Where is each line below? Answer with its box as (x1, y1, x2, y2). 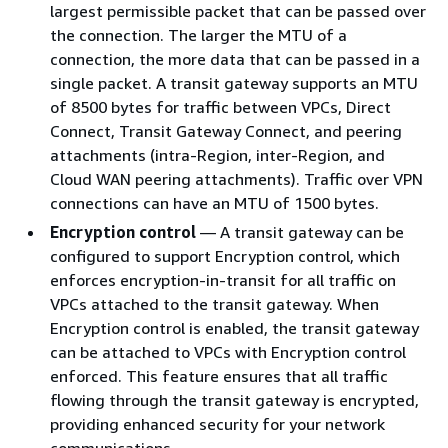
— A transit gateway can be (196, 221, 404, 242)
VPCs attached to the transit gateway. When (50, 293, 379, 314)
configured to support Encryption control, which (50, 245, 400, 266)
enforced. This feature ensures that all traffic (50, 365, 388, 386)
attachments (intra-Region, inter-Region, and (50, 144, 385, 165)
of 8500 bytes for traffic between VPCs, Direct (50, 96, 391, 117)
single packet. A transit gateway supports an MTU (50, 72, 418, 93)
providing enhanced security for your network (50, 413, 385, 434)
